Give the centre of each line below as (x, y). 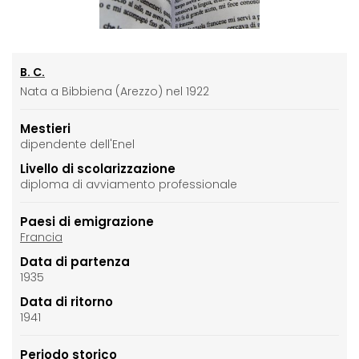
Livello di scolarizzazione (98, 169)
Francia (41, 238)
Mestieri (45, 129)
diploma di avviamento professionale (129, 185)
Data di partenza (75, 262)
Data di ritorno (67, 302)
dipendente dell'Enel (77, 145)
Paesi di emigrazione (87, 222)
